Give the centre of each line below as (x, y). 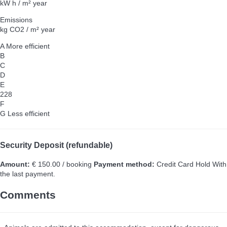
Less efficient (29, 114)
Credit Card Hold (183, 164)
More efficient (28, 46)
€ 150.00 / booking (61, 164)
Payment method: (124, 164)
